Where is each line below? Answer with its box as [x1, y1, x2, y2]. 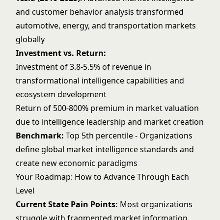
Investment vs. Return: [16, 48, 106, 58]
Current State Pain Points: [16, 199, 118, 210]
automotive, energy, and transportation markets [16, 20, 196, 31]
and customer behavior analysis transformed [16, 6, 184, 17]
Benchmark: [16, 130, 64, 141]
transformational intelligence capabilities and [16, 75, 184, 86]
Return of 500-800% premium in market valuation [16, 103, 199, 113]
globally [16, 34, 45, 45]
